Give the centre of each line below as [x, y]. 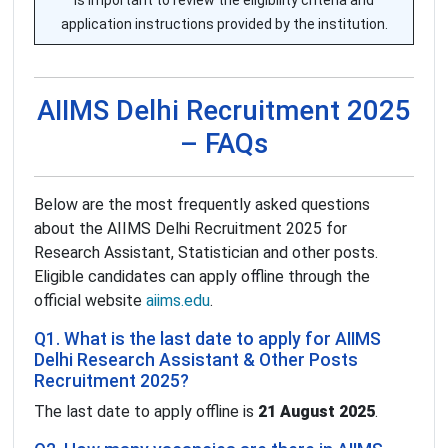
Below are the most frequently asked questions [202, 205]
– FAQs [224, 144]
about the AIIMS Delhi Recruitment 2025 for [190, 229]
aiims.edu [178, 301]
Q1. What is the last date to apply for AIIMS [207, 339]
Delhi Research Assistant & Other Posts [196, 360]
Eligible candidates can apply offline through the [202, 277]
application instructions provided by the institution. [224, 24]
